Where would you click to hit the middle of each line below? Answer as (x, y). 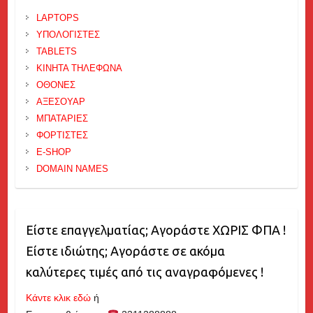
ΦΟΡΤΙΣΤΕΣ (62, 135)
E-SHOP (53, 152)
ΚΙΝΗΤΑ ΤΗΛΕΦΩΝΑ (79, 68)
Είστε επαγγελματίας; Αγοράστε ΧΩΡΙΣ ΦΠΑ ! (155, 230)
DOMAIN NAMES (72, 168)
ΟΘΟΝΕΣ (56, 85)
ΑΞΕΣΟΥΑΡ (60, 101)
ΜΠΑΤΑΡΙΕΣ (62, 118)
